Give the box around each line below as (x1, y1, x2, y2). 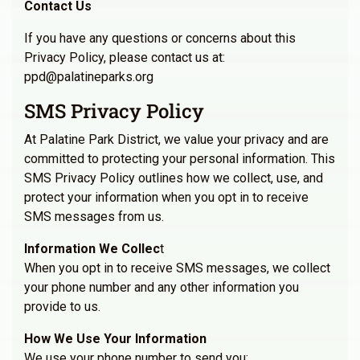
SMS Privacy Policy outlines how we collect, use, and (24, 170, 323, 186)
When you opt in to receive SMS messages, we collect (24, 260, 330, 276)
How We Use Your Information (24, 331, 207, 346)
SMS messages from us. (24, 209, 164, 224)
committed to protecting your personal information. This (24, 151, 335, 166)
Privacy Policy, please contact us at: (24, 50, 225, 65)
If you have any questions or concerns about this (24, 31, 296, 46)
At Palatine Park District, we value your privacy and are (24, 132, 329, 147)
